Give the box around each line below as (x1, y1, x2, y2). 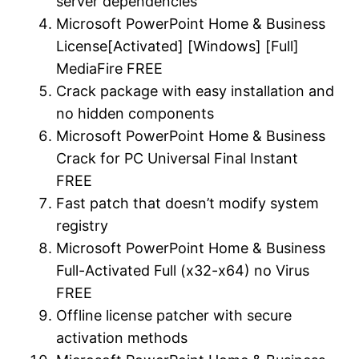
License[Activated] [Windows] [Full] (56, 37, 300, 54)
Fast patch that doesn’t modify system (56, 194, 320, 212)
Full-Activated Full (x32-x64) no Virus (56, 261, 310, 279)
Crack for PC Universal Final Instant (56, 149, 299, 167)
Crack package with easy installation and (56, 82, 335, 99)
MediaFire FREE (56, 59, 163, 77)
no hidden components (56, 104, 215, 122)
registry (56, 216, 109, 234)
